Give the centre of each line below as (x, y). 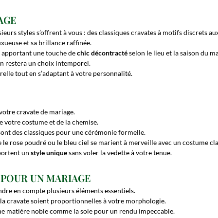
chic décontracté (102, 53)
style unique (49, 152)
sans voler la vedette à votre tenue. (119, 152)
